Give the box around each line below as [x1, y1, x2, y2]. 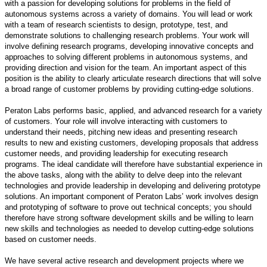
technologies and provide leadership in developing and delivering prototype [5, 181, 260, 190]
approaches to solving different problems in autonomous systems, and [5, 52, 247, 61]
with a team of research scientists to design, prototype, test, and [5, 20, 228, 29]
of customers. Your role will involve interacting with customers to [5, 116, 227, 126]
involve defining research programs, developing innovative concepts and [5, 41, 253, 51]
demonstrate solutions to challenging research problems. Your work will [5, 30, 249, 40]
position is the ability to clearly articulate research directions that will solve [5, 73, 261, 83]
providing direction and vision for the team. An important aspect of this [5, 63, 247, 72]
